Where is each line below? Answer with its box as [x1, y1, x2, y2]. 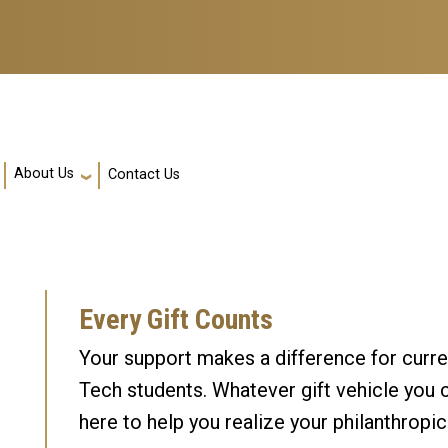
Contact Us [108, 165, 180, 183]
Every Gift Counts [79, 303, 274, 337]
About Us [14, 165, 74, 183]
